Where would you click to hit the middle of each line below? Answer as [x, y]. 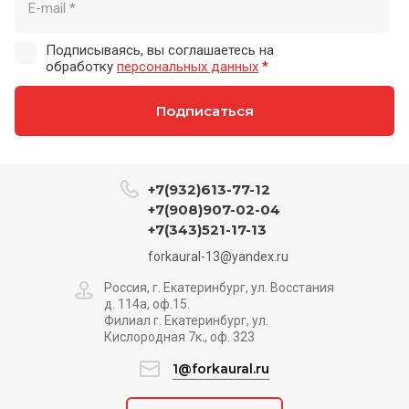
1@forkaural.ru [221, 369]
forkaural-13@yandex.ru [218, 257]
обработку [81, 67]
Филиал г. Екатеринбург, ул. [186, 320]
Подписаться [204, 111]
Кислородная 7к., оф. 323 [179, 337]
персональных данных [188, 67]
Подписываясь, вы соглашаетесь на [160, 50]
